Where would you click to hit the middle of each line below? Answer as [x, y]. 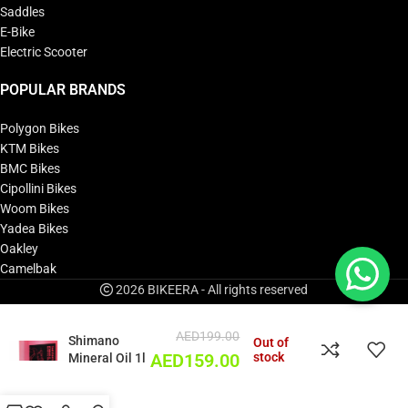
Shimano [94, 341]
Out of [271, 342]
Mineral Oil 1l [107, 358]
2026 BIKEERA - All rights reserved [210, 289]
